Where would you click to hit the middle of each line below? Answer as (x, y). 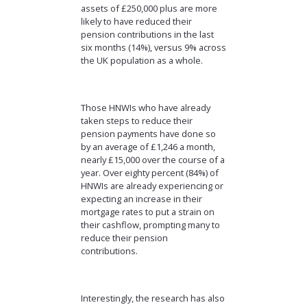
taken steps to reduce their (136, 121)
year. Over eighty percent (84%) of (149, 173)
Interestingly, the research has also (152, 298)
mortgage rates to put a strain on (147, 212)
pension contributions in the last (147, 35)
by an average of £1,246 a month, (148, 147)
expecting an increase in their (141, 199)
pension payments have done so (148, 134)
